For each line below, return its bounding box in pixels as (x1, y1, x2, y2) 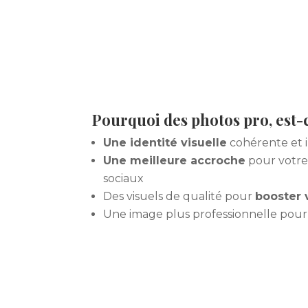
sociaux (103, 171, 144, 185)
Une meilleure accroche (103, 153, 246, 167)
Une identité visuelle (103, 135, 228, 149)
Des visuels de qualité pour (103, 189, 256, 203)
